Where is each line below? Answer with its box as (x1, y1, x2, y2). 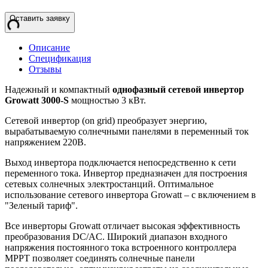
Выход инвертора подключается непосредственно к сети (5, 157, 236, 168)
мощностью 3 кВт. (71, 95, 146, 106)
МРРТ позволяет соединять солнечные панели (5, 253, 195, 264)
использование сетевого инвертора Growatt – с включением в (5, 190, 256, 200)
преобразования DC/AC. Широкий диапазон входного (5, 232, 227, 242)
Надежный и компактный (5, 84, 112, 95)
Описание (29, 42, 70, 53)
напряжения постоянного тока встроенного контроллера (5, 242, 236, 253)
